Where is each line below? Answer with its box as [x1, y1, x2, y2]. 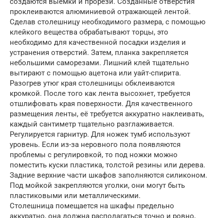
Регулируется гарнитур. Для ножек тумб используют [10, 130, 190, 139]
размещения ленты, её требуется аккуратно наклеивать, [10, 109, 204, 119]
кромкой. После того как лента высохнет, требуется [10, 89, 190, 98]
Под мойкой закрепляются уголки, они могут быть [10, 181, 185, 190]
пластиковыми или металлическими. [10, 191, 141, 200]
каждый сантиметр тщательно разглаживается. [10, 120, 174, 129]
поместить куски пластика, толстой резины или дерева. [10, 161, 205, 170]
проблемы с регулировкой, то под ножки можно [10, 150, 178, 160]
